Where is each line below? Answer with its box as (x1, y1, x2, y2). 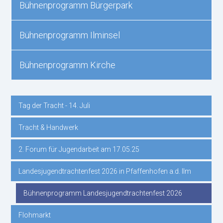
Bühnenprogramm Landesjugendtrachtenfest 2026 (23, 189, 183, 197)
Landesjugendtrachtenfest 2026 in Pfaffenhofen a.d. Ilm (18, 167, 192, 175)
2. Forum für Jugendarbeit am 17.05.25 (18, 145, 140, 153)
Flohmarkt (18, 211, 51, 219)
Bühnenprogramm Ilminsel (19, 30, 120, 40)
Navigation (10, 103, 52, 113)
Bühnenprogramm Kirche (19, 60, 116, 70)
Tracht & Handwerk (18, 123, 79, 131)
